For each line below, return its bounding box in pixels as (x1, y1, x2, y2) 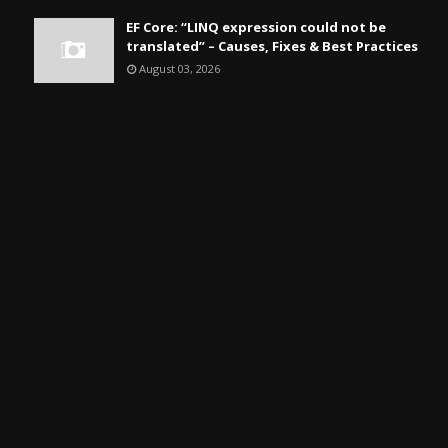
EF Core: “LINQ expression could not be (125, 18, 386, 36)
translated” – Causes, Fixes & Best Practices (125, 37, 418, 55)
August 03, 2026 (138, 61, 220, 76)
